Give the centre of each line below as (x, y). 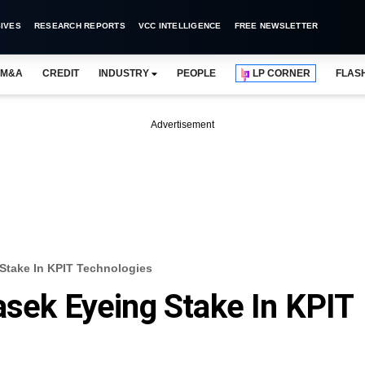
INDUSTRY (123, 73)
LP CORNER (282, 73)
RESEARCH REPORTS (79, 26)
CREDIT (60, 73)
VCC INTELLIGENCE (180, 26)
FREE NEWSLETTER (276, 26)
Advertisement (182, 125)
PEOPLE (196, 73)
